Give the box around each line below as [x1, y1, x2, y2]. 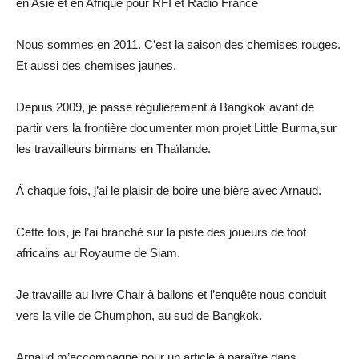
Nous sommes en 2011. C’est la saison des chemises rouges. [16, 37, 341, 51]
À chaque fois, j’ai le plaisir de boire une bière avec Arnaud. [16, 183, 321, 197]
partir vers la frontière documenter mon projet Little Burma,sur [16, 120, 337, 135]
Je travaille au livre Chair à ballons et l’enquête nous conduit [16, 287, 326, 301]
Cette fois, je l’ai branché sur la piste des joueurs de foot [16, 224, 306, 239]
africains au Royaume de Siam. [16, 245, 180, 260]
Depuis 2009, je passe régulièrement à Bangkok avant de [16, 99, 314, 114]
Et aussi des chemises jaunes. [16, 58, 176, 72]
